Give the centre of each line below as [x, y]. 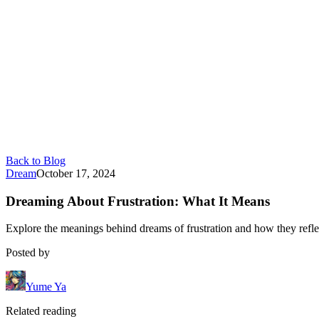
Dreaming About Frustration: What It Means [138, 201]
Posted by [28, 253]
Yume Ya [46, 287]
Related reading [41, 311]
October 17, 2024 [76, 173]
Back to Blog [36, 161]
